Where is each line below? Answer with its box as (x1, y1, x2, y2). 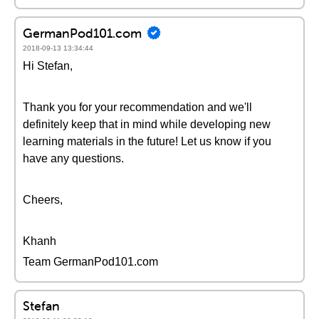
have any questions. (23, 152, 124, 164)
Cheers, (23, 194, 63, 206)
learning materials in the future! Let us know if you (23, 135, 271, 147)
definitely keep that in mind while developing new (23, 118, 271, 130)
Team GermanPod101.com (23, 256, 158, 268)
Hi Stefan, (23, 60, 73, 72)
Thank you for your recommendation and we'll (23, 101, 252, 113)
